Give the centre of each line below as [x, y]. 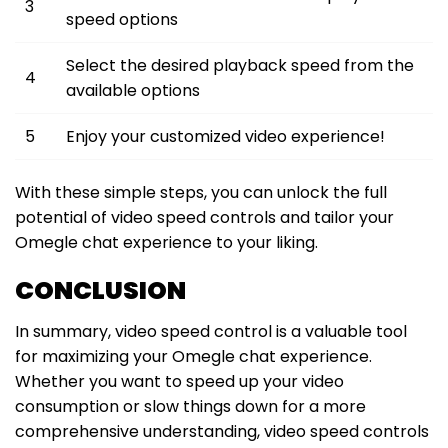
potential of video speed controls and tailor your [204, 217]
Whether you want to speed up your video [179, 382]
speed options [122, 19]
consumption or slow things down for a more [190, 407]
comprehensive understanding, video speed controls [222, 432]
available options [133, 90]
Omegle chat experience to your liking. [166, 242]
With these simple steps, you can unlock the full [201, 192]
